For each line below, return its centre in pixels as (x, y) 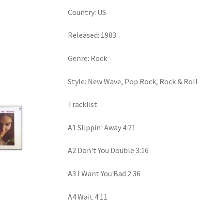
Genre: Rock (88, 58)
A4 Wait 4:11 (88, 196)
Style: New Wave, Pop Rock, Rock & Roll (133, 81)
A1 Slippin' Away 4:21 (102, 127)
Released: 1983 (92, 35)
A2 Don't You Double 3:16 (108, 150)
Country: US (87, 12)
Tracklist (83, 104)
